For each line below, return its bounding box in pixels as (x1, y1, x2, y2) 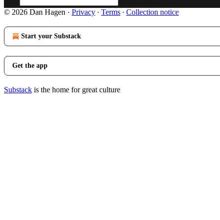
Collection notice (126, 8, 179, 16)
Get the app (12, 62, 48, 69)
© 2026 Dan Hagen (4, 8, 65, 16)
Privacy (72, 8, 95, 16)
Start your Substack (21, 32, 81, 40)
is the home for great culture (32, 85, 120, 94)
